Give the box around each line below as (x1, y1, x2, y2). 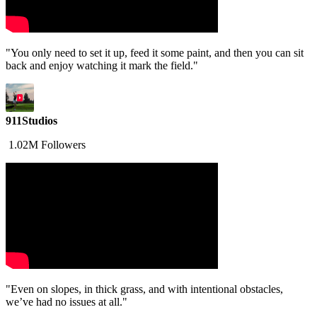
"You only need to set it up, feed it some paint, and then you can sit (6, 47, 304, 59)
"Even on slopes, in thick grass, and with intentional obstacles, (6, 283, 283, 296)
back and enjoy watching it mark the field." (6, 59, 198, 72)
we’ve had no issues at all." (6, 296, 127, 309)
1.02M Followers (6, 139, 86, 151)
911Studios (6, 115, 57, 127)
